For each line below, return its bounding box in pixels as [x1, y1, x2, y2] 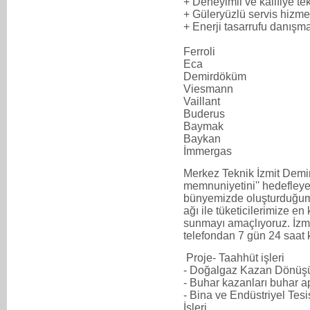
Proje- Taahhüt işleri [183, 251, 284, 264]
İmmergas [183, 145, 232, 157]
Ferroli [183, 45, 215, 57]
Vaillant [183, 95, 220, 107]
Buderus [183, 107, 225, 120]
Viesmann [183, 82, 233, 95]
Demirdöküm [183, 70, 246, 82]
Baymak [183, 120, 224, 132]
